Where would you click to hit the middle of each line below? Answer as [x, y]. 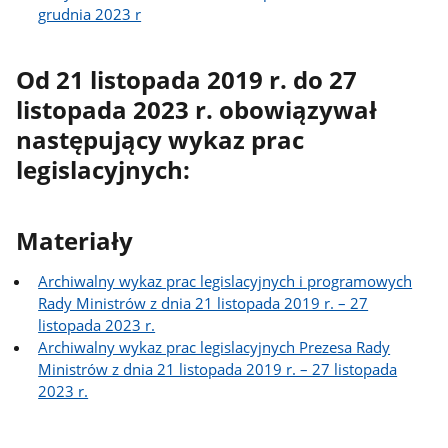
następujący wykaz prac [160, 140]
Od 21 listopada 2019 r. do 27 [187, 80]
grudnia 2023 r [90, 13]
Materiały [75, 240]
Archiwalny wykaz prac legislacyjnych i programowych [225, 281]
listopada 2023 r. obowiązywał [197, 110]
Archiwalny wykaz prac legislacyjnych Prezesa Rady [214, 347]
